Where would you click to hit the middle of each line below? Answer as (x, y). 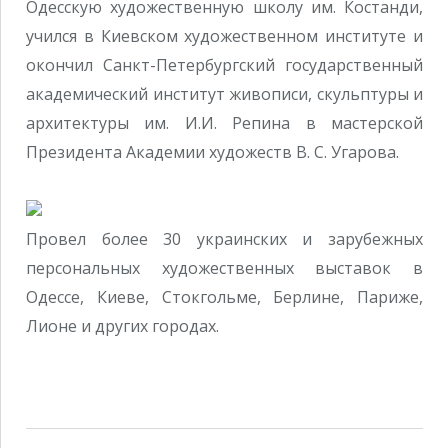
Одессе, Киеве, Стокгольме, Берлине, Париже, (224, 297)
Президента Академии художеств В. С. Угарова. (212, 151)
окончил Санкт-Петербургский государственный (224, 64)
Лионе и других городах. (122, 326)
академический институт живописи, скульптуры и (224, 93)
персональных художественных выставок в (224, 268)
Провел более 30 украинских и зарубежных (224, 239)
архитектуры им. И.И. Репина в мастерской (224, 122)
